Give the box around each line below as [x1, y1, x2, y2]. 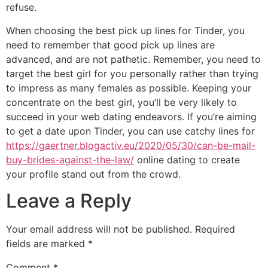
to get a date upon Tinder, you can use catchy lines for [6, 124, 255, 137]
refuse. [6, 1, 36, 14]
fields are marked [6, 237, 88, 250]
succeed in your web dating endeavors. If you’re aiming [6, 110, 257, 123]
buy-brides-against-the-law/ [6, 153, 134, 166]
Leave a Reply [6, 189, 132, 213]
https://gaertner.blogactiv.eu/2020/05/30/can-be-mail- [6, 139, 255, 151]
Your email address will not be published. [6, 223, 192, 236]
